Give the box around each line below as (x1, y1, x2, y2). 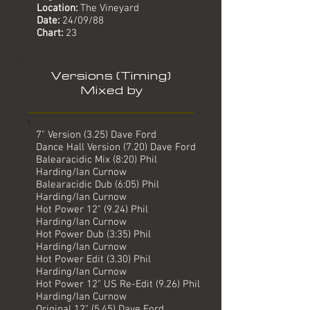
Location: (37, 2, 80, 15)
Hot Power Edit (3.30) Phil (36, 253, 151, 266)
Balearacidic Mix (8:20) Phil (36, 154, 157, 166)
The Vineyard (80, 2, 139, 15)
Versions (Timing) (51, 69, 172, 82)
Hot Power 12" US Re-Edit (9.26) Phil (36, 278, 200, 291)
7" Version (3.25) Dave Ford (36, 129, 156, 141)
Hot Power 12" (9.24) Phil (36, 203, 148, 216)
